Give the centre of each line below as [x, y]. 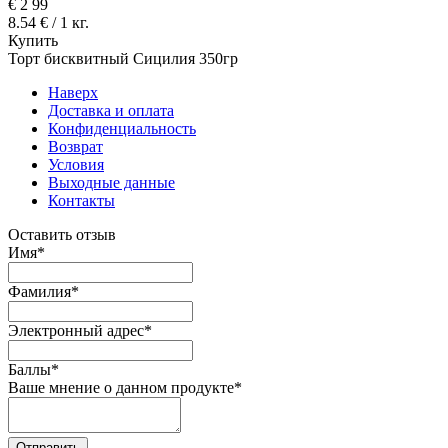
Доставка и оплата [111, 110]
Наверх [73, 92]
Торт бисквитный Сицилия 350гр [123, 58]
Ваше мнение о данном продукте [121, 387]
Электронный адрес [76, 330]
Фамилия [39, 291]
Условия [76, 164]
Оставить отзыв [62, 234]
